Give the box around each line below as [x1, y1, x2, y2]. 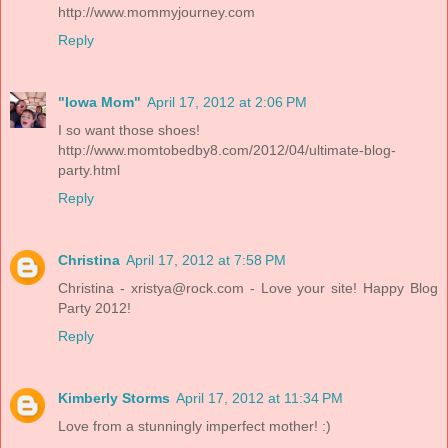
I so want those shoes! [58, 121, 200, 138]
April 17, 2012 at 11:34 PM [176, 389, 343, 406]
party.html [58, 161, 120, 178]
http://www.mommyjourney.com [58, 3, 255, 20]
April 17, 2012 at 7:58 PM [126, 251, 286, 268]
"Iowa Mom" [58, 93, 141, 110]
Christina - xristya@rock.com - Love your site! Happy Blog [58, 279, 438, 296]
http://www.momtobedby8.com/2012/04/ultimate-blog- [58, 141, 396, 158]
